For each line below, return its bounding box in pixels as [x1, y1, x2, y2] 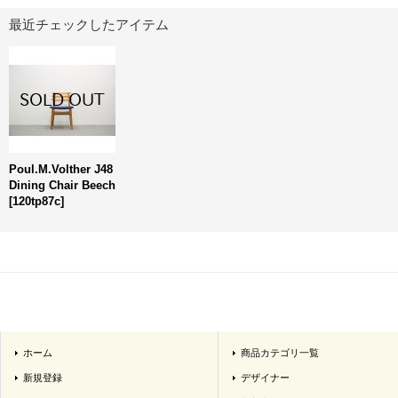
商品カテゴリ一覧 [241, 347, 319, 358]
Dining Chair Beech [9, 179, 115, 192]
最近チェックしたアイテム [9, 17, 169, 32]
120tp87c [12, 195, 60, 208]
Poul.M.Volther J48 [9, 163, 113, 176]
